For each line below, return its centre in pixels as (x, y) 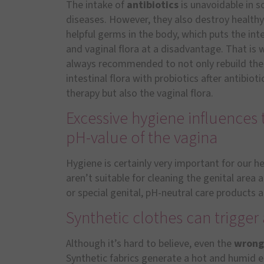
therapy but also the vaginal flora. (140, 93)
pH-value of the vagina (142, 138)
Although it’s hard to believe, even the (150, 244)
